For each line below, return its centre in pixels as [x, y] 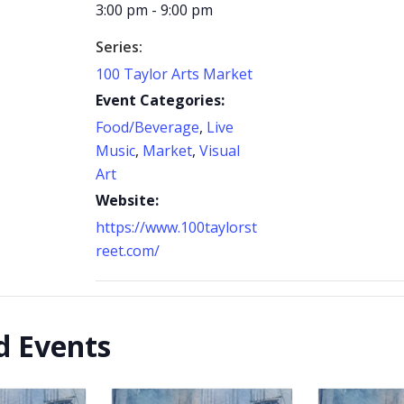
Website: [127, 200]
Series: [119, 47]
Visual [220, 151]
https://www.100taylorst [176, 227]
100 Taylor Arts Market [174, 74]
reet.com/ [128, 251]
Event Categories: [160, 100]
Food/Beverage [147, 127]
